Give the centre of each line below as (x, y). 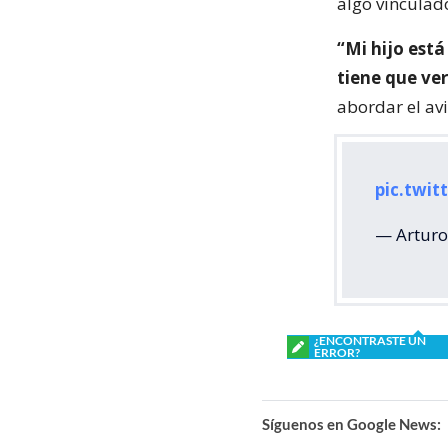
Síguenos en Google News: (351, 424)
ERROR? (337, 352)
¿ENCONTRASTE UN (370, 340)
